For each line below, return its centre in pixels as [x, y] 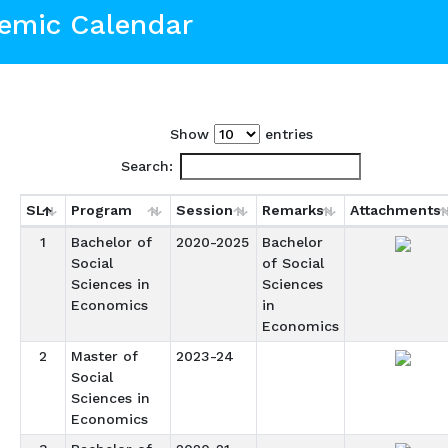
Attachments [395, 210]
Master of [104, 356]
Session [204, 210]
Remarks [292, 210]
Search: [147, 166]
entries [286, 134]
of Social [292, 263]
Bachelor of [111, 242]
